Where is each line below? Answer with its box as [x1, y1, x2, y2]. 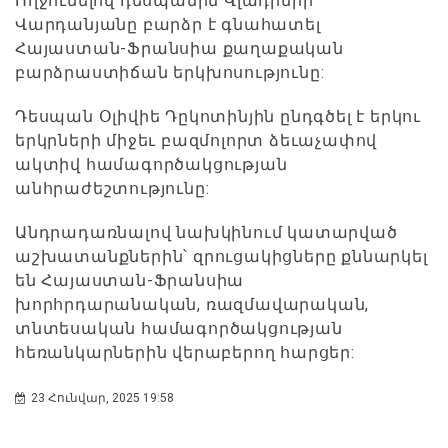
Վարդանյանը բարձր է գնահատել [15, 15, 321, 34]
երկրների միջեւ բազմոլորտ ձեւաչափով [15, 131, 378, 150]
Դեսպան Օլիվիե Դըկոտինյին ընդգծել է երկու [15, 107, 421, 126]
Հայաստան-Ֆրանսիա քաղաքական [15, 39, 344, 58]
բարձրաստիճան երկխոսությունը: [15, 63, 325, 82]
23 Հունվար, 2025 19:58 [31, 391, 174, 405]
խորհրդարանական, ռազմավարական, [15, 295, 370, 314]
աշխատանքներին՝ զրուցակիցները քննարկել [15, 247, 428, 266]
